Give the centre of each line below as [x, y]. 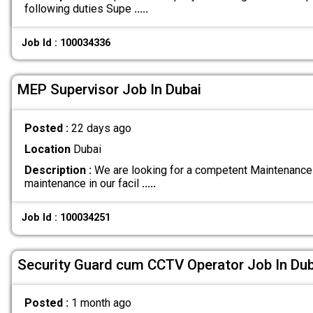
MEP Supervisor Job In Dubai [109, 90]
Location [47, 149]
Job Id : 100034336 [66, 43]
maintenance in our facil [83, 183]
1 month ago [101, 303]
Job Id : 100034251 [66, 218]
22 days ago [101, 128]
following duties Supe [79, 8]
